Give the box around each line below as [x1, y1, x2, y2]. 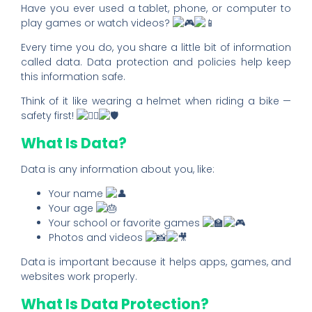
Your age [48, 201, 96, 216]
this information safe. [20, 70, 125, 84]
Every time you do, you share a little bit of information [20, 40, 292, 55]
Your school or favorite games [48, 216, 203, 231]
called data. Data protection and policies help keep [20, 55, 292, 70]
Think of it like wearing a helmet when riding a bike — [20, 94, 292, 109]
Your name [48, 187, 106, 201]
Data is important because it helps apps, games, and [20, 255, 292, 270]
